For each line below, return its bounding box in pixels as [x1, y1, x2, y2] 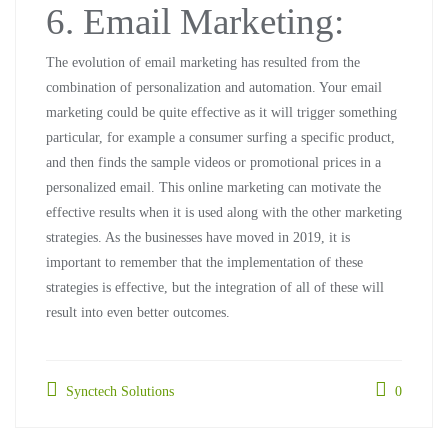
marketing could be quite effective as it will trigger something [46, 105, 397, 120]
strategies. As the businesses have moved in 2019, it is [46, 230, 350, 245]
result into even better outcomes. [46, 305, 230, 320]
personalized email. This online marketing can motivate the [46, 180, 381, 195]
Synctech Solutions [62, 384, 174, 399]
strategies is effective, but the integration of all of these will [46, 280, 384, 295]
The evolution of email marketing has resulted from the [46, 55, 360, 70]
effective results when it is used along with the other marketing [46, 205, 402, 220]
